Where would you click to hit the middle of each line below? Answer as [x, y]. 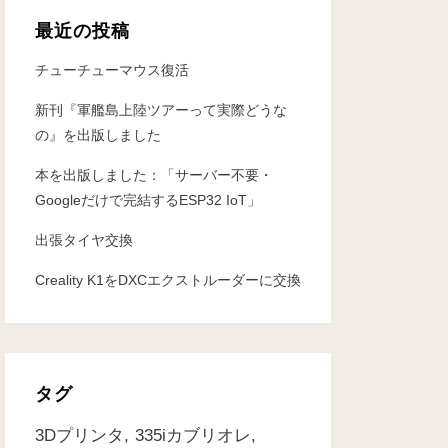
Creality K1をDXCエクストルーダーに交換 [167, 280]
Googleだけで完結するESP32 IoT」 [147, 200]
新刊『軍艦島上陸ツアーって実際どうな [160, 110]
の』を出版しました [97, 135]
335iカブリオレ [192, 435]
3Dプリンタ [79, 435]
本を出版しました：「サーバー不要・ [153, 175]
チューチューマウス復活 [111, 70]
